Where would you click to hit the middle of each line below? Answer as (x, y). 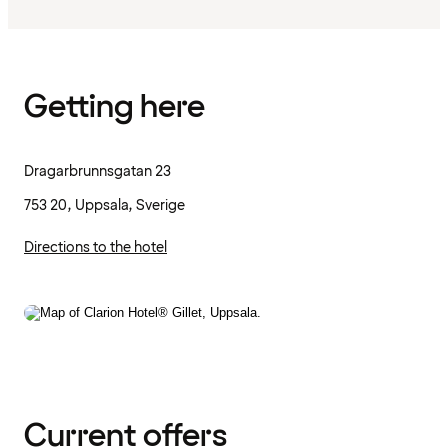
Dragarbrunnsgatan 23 (97, 172)
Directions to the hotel (95, 248)
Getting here (114, 107)
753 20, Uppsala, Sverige (104, 206)
